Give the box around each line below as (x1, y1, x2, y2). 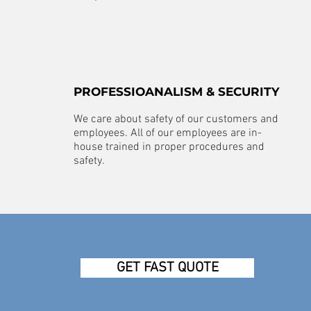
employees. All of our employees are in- (74, 126, 262, 140)
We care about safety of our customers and (74, 112, 278, 126)
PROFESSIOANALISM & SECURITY (74, 85, 279, 99)
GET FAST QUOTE (116, 260, 219, 276)
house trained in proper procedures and (74, 140, 264, 154)
